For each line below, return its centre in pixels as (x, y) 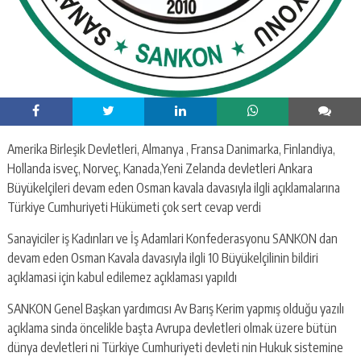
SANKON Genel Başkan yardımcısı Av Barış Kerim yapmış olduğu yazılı (175, 308)
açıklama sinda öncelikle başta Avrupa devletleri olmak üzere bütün (172, 328)
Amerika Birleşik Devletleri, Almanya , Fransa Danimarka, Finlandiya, (171, 149)
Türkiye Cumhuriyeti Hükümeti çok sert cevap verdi (134, 207)
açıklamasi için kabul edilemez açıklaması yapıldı (122, 277)
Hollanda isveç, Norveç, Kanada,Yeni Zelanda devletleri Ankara (160, 168)
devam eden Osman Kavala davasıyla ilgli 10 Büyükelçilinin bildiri (162, 257)
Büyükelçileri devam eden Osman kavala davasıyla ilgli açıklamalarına (173, 187)
